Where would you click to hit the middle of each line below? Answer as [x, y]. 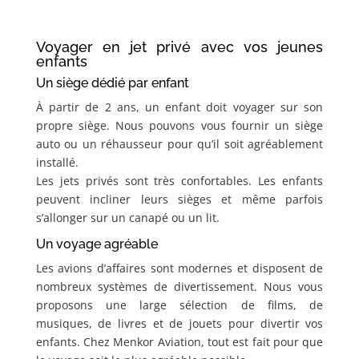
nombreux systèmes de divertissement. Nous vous [179, 287]
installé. [57, 163]
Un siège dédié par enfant [112, 83]
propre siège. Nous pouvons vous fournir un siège [179, 126]
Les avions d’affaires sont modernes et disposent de [179, 268]
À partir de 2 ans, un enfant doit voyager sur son [179, 107]
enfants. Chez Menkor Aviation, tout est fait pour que [179, 342]
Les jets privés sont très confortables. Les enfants [179, 181]
